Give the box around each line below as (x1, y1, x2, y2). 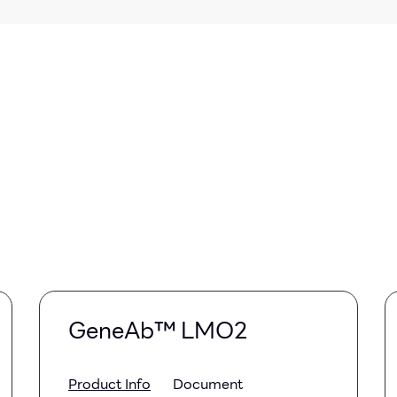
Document (173, 372, 243, 395)
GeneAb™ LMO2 (68, 312, 248, 348)
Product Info (68, 372, 151, 395)
